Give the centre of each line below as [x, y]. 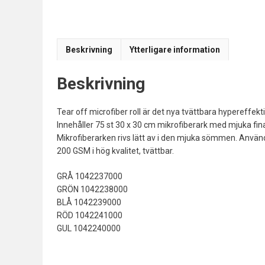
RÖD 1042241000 [90, 215]
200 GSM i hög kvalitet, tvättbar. [115, 151]
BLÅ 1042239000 [89, 202]
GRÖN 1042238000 [92, 189]
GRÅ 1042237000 [90, 176]
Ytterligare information [175, 50]
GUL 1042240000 [89, 228]
